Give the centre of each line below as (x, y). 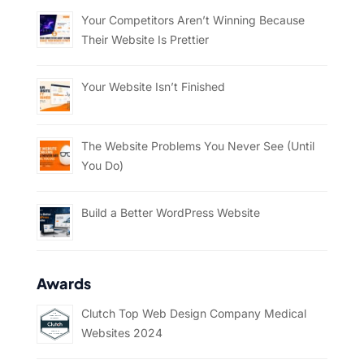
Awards (63, 283)
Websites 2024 (121, 332)
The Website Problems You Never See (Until (197, 145)
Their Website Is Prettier (145, 39)
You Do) (102, 165)
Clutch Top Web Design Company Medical (193, 313)
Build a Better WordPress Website (170, 212)
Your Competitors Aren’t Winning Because (193, 19)
